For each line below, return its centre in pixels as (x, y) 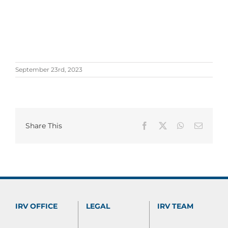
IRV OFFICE (36, 206)
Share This (44, 125)
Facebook (164, 125)
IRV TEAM (175, 206)
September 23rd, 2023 (49, 70)
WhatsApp (201, 125)
